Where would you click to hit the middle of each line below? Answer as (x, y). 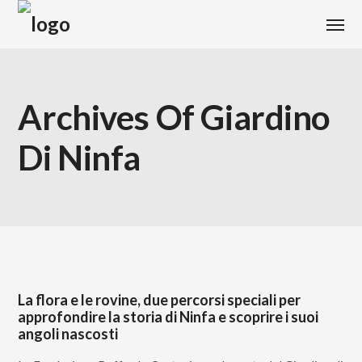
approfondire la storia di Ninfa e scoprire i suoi (168, 317)
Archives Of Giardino (174, 117)
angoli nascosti (68, 334)
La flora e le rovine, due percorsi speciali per (160, 300)
